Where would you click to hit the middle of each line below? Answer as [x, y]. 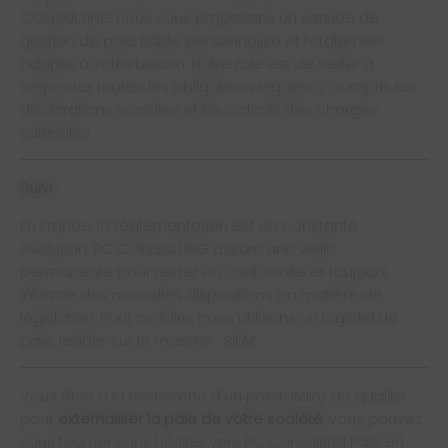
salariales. [56, 132]
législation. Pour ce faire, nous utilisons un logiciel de [209, 317]
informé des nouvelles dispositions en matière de [201, 294]
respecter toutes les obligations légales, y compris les [218, 86]
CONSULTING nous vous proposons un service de [199, 17]
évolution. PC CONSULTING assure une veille [178, 248]
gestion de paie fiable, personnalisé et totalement [203, 40]
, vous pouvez [372, 418]
